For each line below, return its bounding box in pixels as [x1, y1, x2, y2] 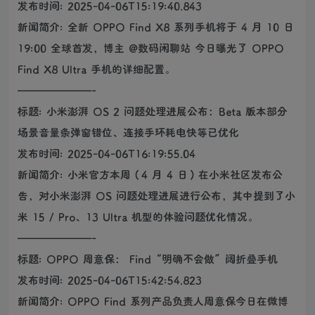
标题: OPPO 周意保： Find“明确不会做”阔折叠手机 [18, 251, 278, 266]
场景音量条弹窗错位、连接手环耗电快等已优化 [18, 124, 239, 139]
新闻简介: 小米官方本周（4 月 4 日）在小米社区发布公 [18, 167, 283, 181]
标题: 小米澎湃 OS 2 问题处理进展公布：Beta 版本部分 [18, 103, 288, 118]
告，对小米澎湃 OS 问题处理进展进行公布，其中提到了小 [18, 188, 295, 202]
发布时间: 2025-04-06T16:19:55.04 [18, 146, 195, 160]
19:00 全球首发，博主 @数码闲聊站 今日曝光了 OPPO [18, 40, 284, 55]
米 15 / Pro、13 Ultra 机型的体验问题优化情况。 [18, 209, 258, 224]
